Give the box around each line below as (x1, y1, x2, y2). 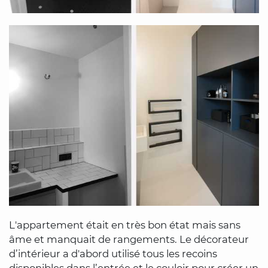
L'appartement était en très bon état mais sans (9, 219, 240, 232)
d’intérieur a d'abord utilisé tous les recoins (9, 248, 217, 260)
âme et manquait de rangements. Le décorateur (9, 233, 249, 246)
